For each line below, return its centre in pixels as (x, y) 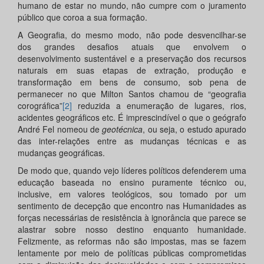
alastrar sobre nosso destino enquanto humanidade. (132, 230)
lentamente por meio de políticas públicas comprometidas (132, 253)
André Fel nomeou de (60, 129)
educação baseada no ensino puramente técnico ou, (132, 182)
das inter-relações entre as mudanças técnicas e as (132, 141)
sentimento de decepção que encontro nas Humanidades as (132, 206)
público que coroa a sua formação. (82, 17)
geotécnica (123, 129)
